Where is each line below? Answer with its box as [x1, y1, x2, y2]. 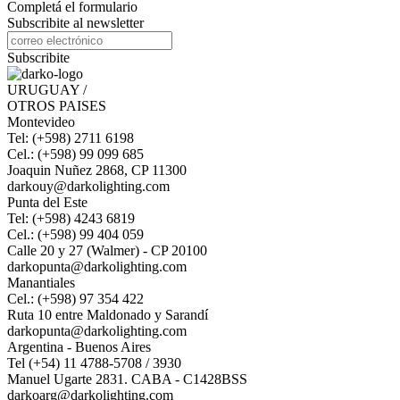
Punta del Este [7, 195, 87, 211]
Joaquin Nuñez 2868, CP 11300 [7, 162, 187, 179]
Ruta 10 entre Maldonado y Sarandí [7, 307, 208, 323]
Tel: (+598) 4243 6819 [7, 211, 135, 227]
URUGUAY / [7, 82, 87, 98]
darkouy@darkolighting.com [7, 179, 170, 195]
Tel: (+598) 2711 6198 [7, 130, 134, 146]
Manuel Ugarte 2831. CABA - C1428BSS [7, 371, 247, 387]
